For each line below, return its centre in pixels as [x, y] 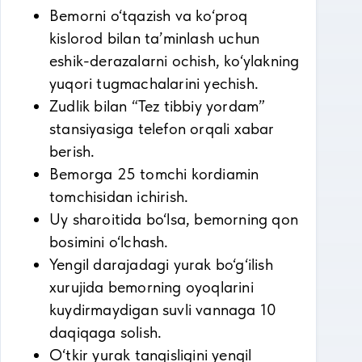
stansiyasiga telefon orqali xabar [162, 128]
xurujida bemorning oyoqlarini [152, 287]
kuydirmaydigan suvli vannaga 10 [163, 309]
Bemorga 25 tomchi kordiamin [154, 174]
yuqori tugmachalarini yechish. [154, 83]
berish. [72, 151]
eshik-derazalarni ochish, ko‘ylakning [175, 61]
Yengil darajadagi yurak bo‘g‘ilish [161, 264]
